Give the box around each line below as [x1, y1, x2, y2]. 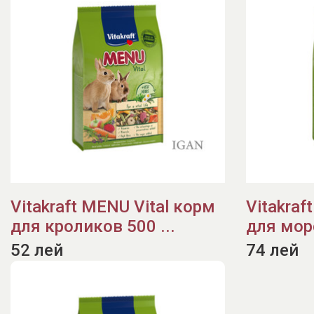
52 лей [11, 240, 63, 260]
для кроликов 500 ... [11, 217, 175, 236]
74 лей [246, 240, 299, 260]
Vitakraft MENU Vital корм [11, 197, 215, 217]
